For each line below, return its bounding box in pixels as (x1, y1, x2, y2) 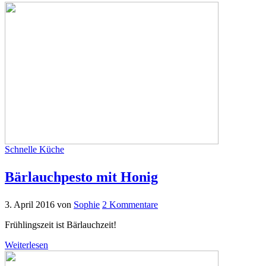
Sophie (74, 199, 100, 210)
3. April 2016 (5, 199, 55, 210)
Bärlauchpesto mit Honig (5, 169, 158, 185)
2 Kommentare (102, 199, 158, 210)
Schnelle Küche (5, 144, 64, 154)
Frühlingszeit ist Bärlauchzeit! (5, 219, 116, 230)
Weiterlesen (5, 239, 48, 250)
